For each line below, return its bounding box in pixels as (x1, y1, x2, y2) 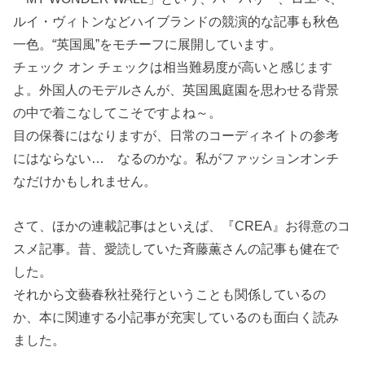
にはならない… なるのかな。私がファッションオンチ (13, 151, 340, 166)
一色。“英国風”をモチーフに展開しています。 (13, 37, 283, 52)
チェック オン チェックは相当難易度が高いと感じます (13, 59, 333, 75)
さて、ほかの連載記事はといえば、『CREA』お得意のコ (13, 218, 351, 233)
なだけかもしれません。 (13, 174, 157, 189)
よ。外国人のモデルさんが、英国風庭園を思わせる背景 (13, 82, 340, 98)
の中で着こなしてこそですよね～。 (13, 105, 222, 121)
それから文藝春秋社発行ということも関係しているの (13, 286, 327, 301)
